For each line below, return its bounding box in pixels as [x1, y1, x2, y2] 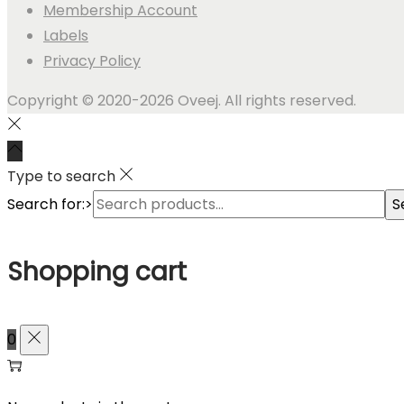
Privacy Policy [43, 50, 141, 71]
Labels [43, 24, 88, 46]
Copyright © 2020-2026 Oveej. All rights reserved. [7, 89, 356, 111]
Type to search [7, 165, 115, 187]
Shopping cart [7, 254, 187, 290]
